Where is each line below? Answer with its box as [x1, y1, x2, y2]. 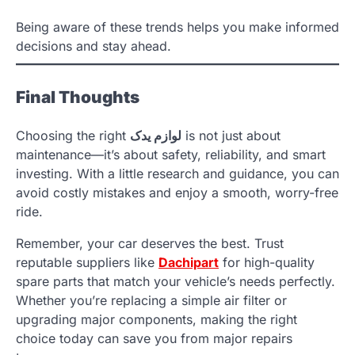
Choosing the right [16, 128, 130, 144]
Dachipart [158, 254, 219, 271]
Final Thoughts [16, 87, 139, 108]
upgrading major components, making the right [16, 311, 297, 328]
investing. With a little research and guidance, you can [16, 166, 339, 182]
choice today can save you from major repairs [16, 330, 292, 347]
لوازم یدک [130, 128, 181, 144]
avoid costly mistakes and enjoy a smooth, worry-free [16, 185, 338, 201]
